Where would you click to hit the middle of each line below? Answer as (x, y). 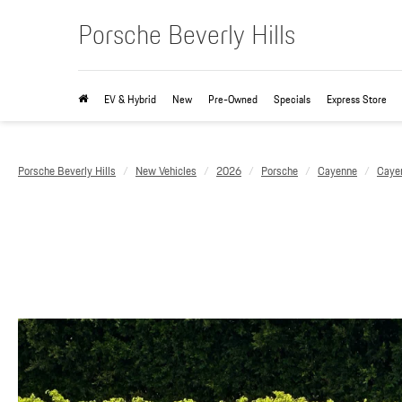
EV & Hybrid (130, 99)
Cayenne (337, 171)
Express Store (357, 99)
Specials (292, 99)
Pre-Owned (233, 99)
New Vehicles (166, 171)
